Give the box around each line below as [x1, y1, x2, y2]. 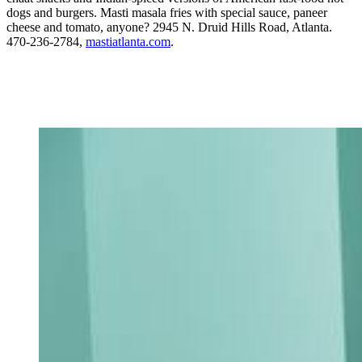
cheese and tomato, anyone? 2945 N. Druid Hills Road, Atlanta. [6, 19, 332, 34]
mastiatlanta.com [86, 34, 170, 48]
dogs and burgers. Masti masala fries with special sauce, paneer [6, 5, 327, 19]
